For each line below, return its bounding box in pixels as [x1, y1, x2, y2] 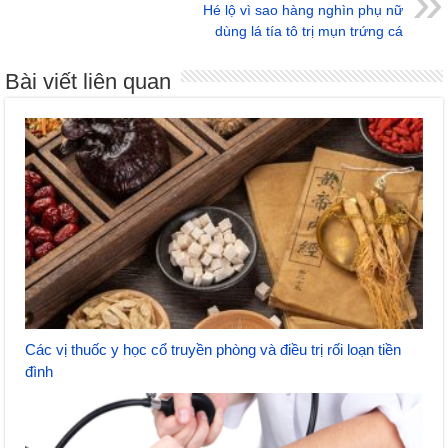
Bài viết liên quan [5, 68, 172, 94]
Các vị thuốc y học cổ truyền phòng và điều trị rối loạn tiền [25, 341, 402, 359]
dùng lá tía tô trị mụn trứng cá [214, 22, 403, 39]
